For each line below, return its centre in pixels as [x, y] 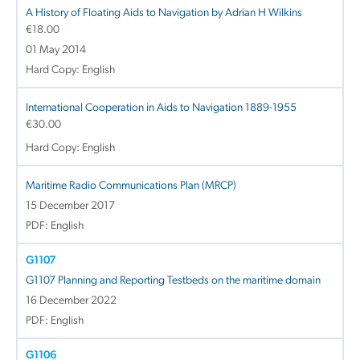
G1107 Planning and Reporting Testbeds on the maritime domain [173, 280]
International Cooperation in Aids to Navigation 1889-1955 [161, 108]
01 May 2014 [56, 50]
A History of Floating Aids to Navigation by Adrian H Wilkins [164, 13]
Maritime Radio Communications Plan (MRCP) [131, 186]
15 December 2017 [70, 206]
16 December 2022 [71, 301]
